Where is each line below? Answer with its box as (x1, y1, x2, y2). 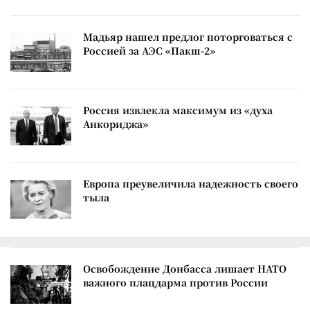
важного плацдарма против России (83, 275, 268, 289)
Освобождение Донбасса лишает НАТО (83, 261, 286, 275)
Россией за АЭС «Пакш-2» (83, 43, 215, 57)
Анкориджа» (83, 116, 148, 131)
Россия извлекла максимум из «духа (83, 102, 273, 117)
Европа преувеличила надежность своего (83, 176, 298, 190)
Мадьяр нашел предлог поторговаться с (83, 29, 293, 44)
